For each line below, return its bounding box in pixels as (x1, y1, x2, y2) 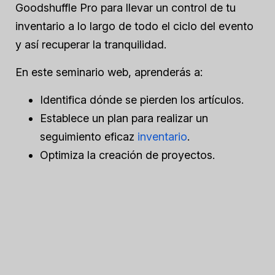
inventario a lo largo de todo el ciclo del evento (15, 20, 254, 33)
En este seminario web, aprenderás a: (15, 66, 203, 79)
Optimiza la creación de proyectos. (40, 149, 218, 161)
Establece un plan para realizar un (40, 112, 208, 125)
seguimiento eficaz (40, 130, 137, 143)
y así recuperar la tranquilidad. (15, 38, 166, 51)
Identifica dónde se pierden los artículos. (40, 93, 247, 106)
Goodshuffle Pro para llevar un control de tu (15, 1, 236, 14)
